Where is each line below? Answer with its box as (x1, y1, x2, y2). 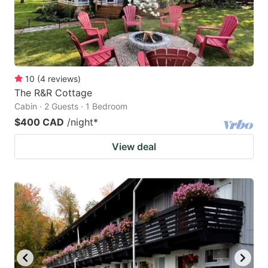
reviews (48, 73, 78, 84)
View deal (112, 140, 156, 153)
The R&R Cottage (14, 86, 92, 99)
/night (67, 115, 93, 128)
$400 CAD (14, 115, 64, 128)
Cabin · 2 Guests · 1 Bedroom (14, 100, 127, 111)
